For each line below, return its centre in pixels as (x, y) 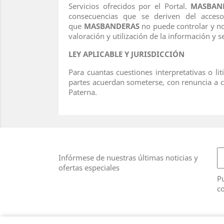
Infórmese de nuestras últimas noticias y (128, 157)
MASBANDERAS (111, 26)
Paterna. (83, 92)
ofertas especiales (89, 167)
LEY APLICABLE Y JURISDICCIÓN (126, 54)
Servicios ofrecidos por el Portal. (130, 6)
